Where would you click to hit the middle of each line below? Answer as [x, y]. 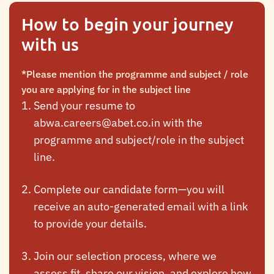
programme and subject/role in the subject [139, 139]
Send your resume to [84, 105]
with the [183, 122]
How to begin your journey [128, 24]
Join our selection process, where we [125, 256]
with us [50, 44]
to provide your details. [90, 223]
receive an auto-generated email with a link [141, 206]
